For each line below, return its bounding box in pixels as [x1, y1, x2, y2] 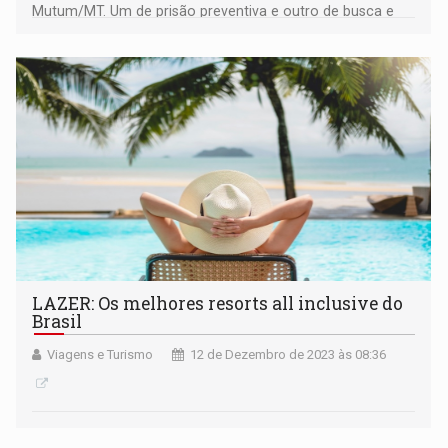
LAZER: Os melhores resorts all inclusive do [32, 292, 404, 316]
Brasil [32, 310, 83, 334]
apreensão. [32, 25, 105, 42]
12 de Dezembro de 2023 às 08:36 [190, 347, 387, 363]
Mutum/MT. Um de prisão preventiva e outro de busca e [32, 3, 395, 20]
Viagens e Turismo [47, 347, 154, 363]
